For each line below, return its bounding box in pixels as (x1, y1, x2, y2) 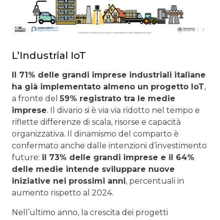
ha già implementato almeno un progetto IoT (12, 82, 204, 91)
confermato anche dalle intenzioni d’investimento (12, 140, 207, 150)
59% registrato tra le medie (60, 93, 175, 103)
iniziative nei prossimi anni (12, 176, 126, 186)
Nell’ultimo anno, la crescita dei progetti (12, 207, 168, 217)
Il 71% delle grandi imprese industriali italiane (12, 70, 206, 80)
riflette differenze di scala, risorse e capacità (12, 117, 181, 127)
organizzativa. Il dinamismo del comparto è (12, 129, 179, 138)
